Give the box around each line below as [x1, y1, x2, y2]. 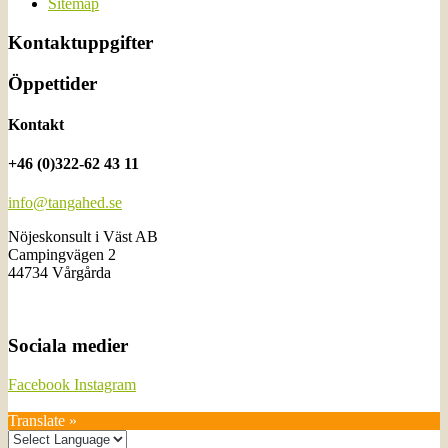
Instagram [74, 375, 136, 393]
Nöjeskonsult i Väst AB [8, 228, 158, 246]
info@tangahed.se [8, 194, 122, 212]
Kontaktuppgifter [8, 31, 153, 53]
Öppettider [8, 72, 97, 94]
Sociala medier [8, 335, 128, 357]
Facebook [8, 375, 74, 393]
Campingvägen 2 [8, 246, 116, 264]
